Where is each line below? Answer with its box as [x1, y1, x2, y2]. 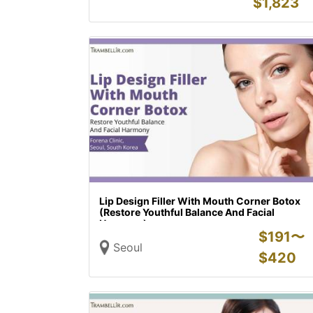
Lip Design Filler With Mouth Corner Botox [99, 195, 300, 207]
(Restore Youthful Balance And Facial [99, 206, 275, 218]
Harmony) [99, 217, 147, 229]
